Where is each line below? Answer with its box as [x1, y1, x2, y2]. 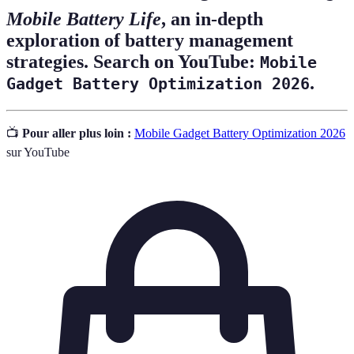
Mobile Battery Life [6, 8, 161, 29]
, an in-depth [161, 8, 263, 29]
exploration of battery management [6, 29, 293, 51]
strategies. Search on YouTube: [6, 51, 260, 72]
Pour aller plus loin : [22, 126, 131, 140]
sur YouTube [6, 145, 70, 159]
